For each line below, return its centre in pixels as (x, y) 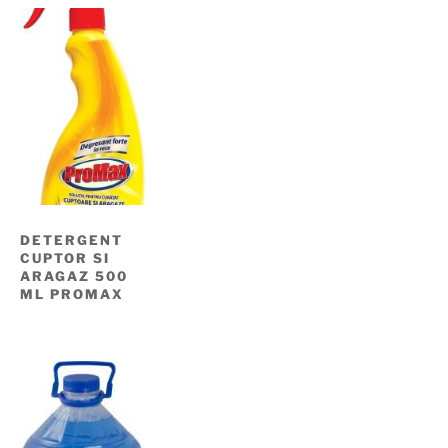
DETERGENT (71, 240)
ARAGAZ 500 (74, 276)
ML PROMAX (72, 294)
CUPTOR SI (65, 258)
